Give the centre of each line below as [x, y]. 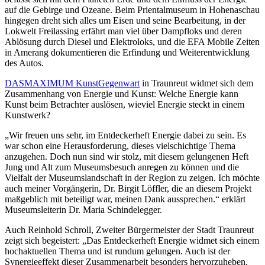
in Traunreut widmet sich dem [196, 83]
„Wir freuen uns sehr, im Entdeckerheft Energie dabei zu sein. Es [125, 135]
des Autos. [24, 63]
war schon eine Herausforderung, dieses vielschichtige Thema [120, 146]
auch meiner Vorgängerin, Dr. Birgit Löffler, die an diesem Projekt [128, 188]
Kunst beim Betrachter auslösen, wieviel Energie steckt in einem [125, 104]
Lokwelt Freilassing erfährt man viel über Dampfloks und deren [123, 31]
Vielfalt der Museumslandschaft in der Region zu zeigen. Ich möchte [132, 178]
